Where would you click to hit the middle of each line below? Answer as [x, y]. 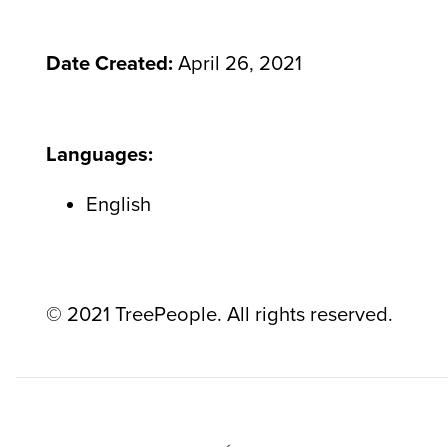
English [118, 204]
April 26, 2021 [237, 64]
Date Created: [109, 64]
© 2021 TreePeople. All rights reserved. [219, 315]
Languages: [99, 154]
